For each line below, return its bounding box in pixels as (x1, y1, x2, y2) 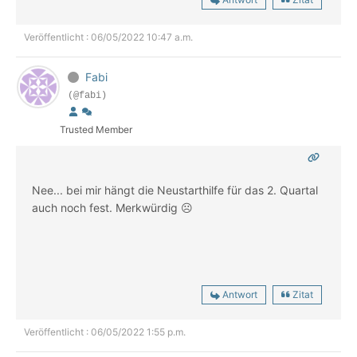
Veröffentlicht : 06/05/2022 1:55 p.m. (24, 326, 186, 339)
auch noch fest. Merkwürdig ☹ (32, 201, 196, 215)
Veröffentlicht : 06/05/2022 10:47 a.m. (24, 31, 193, 44)
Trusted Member (60, 124, 132, 136)
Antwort (222, 288, 257, 301)
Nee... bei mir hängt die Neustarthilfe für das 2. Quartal (32, 183, 318, 198)
